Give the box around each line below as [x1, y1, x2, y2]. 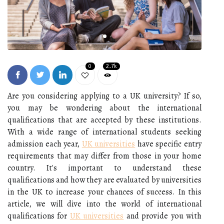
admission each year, [7, 138, 82, 149]
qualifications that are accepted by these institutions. [7, 114, 201, 125]
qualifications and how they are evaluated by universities [7, 174, 201, 185]
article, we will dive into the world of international [7, 198, 201, 209]
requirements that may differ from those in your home [7, 150, 201, 161]
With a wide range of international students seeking [7, 126, 201, 137]
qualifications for [7, 210, 70, 221]
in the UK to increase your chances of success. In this [7, 186, 201, 197]
